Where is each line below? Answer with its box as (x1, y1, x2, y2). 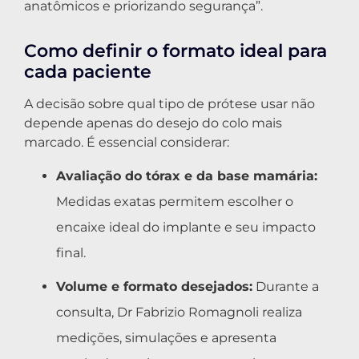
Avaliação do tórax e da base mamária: (56, 168, 317, 184)
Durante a (252, 279, 319, 295)
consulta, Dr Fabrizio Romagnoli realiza (56, 305, 302, 321)
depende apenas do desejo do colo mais (24, 115, 282, 131)
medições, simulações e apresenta (56, 330, 276, 346)
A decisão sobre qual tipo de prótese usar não (24, 95, 315, 111)
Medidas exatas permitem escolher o (56, 194, 293, 210)
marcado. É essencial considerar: (24, 134, 229, 150)
